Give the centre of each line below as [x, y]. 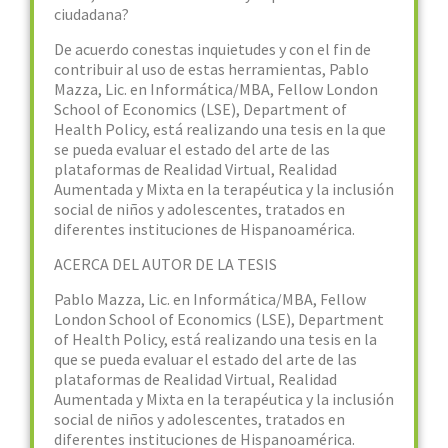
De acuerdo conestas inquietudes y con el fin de [212, 49]
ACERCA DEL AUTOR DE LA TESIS [165, 264]
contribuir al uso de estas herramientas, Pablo [211, 69]
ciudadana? [93, 14]
